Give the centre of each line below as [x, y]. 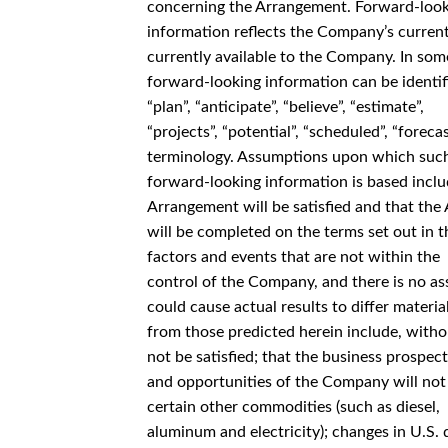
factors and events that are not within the [293, 256]
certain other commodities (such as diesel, [293, 406]
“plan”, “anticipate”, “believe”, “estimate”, [285, 106]
